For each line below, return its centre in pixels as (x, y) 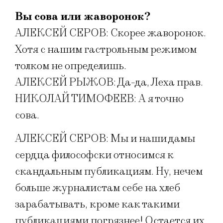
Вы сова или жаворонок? (83, 16)
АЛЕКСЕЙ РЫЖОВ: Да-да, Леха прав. (109, 82)
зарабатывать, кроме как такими (97, 205)
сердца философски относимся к (94, 155)
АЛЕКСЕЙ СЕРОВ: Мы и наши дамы (105, 139)
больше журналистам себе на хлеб (98, 188)
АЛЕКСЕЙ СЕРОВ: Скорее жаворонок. (111, 33)
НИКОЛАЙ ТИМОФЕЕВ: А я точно (99, 99)
